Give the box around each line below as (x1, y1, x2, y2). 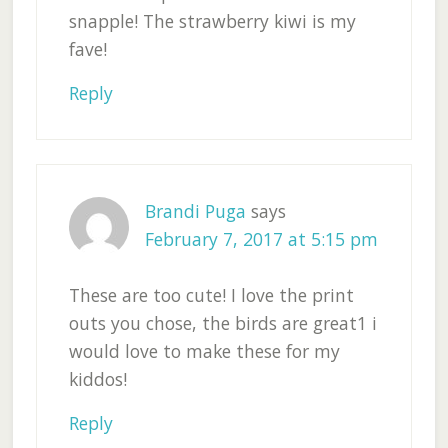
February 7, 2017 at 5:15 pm (144, 227, 378, 252)
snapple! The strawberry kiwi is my (68, 9, 356, 34)
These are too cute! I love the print (68, 283, 354, 308)
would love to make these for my (68, 339, 340, 364)
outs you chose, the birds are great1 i (68, 311, 377, 336)
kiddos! (68, 367, 127, 392)
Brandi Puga (144, 199, 246, 224)
